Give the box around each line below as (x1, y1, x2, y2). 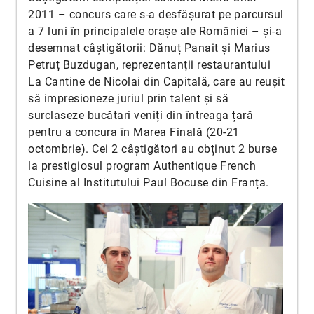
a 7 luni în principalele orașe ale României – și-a (28, 25, 282, 38)
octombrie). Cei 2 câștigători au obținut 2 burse (28, 142, 277, 156)
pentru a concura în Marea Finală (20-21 (28, 125, 240, 139)
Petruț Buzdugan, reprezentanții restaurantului (28, 58, 271, 71)
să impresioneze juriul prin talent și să (28, 92, 228, 105)
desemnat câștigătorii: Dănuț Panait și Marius (28, 41, 271, 55)
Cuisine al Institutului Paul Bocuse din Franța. (28, 176, 269, 189)
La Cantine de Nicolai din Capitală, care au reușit (28, 75, 285, 88)
